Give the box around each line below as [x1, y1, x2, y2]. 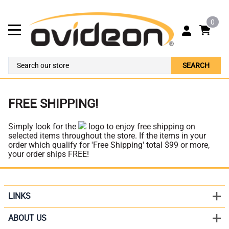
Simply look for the [8, 121, 78, 131]
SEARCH [182, 61, 210, 70]
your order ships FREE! [8, 149, 89, 159]
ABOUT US [8, 213, 47, 223]
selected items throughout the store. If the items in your [8, 130, 206, 141]
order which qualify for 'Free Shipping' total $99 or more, [8, 140, 210, 150]
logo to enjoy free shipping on [86, 121, 195, 131]
